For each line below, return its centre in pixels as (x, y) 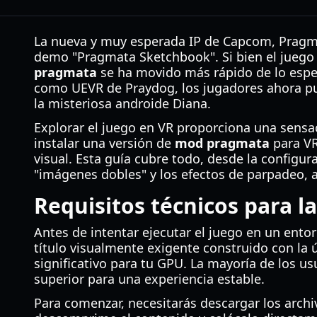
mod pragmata (222, 143)
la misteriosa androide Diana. (122, 103)
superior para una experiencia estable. (149, 279)
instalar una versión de (104, 143)
